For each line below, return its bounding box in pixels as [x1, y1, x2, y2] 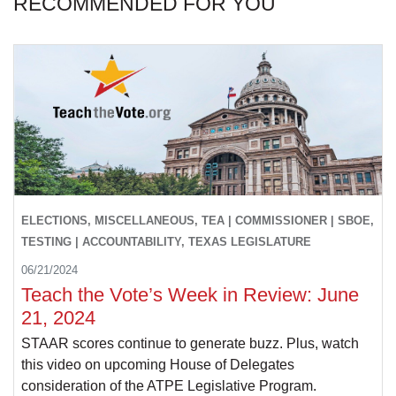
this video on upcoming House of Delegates [21, 357, 294, 373]
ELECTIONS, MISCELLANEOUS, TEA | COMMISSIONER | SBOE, [21, 214, 374, 228]
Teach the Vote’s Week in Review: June [21, 284, 359, 307]
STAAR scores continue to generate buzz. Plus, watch [21, 336, 359, 352]
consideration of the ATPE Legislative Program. [21, 378, 316, 394]
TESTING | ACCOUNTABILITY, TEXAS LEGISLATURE [21, 235, 311, 249]
